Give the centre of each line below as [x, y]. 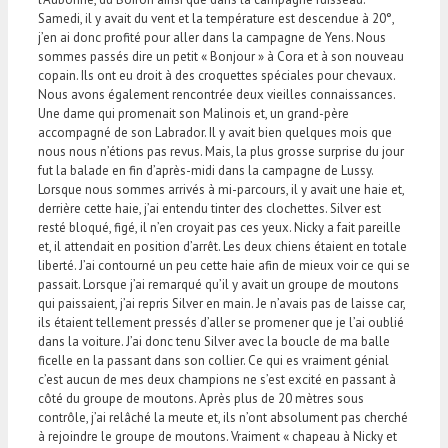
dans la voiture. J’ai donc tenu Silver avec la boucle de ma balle [214, 341]
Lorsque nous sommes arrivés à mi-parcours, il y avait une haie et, [221, 189]
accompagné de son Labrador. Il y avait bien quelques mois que [215, 132]
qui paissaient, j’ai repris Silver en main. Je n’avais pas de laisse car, [221, 303]
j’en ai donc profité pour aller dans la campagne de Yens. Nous [212, 37]
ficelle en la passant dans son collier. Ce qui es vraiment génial [213, 360]
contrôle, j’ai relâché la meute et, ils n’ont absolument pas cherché [223, 417]
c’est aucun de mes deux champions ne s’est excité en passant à [217, 379]
